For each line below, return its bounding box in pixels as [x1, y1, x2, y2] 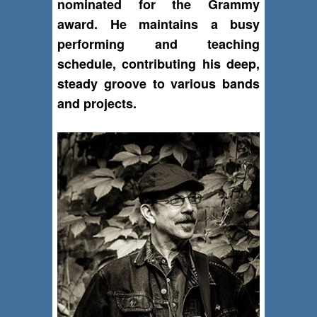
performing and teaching [57, 35, 260, 54]
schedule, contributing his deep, [57, 54, 260, 74]
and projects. [57, 94, 137, 113]
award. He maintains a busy [57, 15, 260, 34]
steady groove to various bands [57, 74, 260, 93]
